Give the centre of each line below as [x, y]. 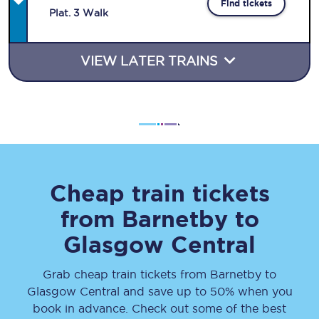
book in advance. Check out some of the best [159, 308]
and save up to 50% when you [206, 291]
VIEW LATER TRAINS [151, 61]
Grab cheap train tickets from [126, 274]
